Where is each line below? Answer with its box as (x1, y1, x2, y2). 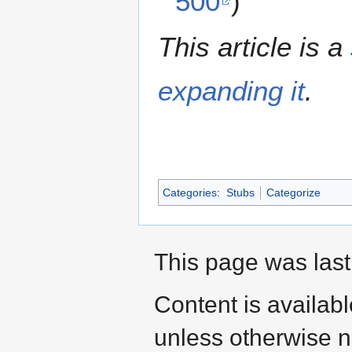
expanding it (158, 75, 305, 106)
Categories (163, 185, 217, 199)
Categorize (266, 185, 321, 199)
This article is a (158, 31, 350, 62)
